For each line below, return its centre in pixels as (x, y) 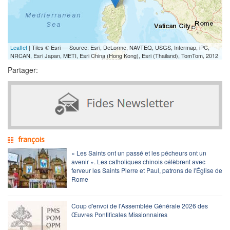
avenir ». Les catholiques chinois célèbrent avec (138, 161)
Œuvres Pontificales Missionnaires (119, 214)
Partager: (23, 70)
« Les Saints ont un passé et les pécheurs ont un (139, 152)
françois (31, 139)
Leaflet (19, 47)
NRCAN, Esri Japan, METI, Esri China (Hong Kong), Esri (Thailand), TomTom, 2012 (114, 55)
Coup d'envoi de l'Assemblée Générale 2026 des (140, 205)
